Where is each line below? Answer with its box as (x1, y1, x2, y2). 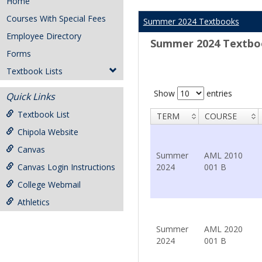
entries (204, 88, 232, 99)
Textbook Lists (6, 65, 63, 77)
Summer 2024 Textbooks (143, 16, 239, 27)
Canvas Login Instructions (18, 161, 115, 173)
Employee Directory (6, 30, 81, 42)
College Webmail (18, 179, 81, 190)
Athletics (18, 196, 50, 208)
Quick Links (6, 90, 55, 103)
